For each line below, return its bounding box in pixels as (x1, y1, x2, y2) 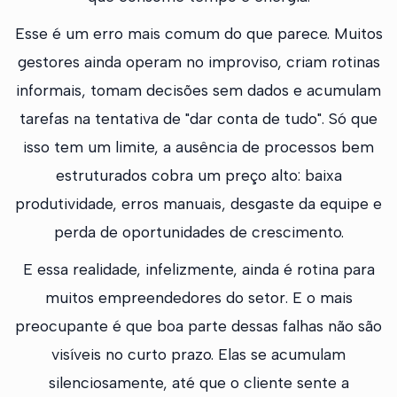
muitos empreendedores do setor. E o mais (44, 288, 353, 307)
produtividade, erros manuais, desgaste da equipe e (15, 194, 382, 214)
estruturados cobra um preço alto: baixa (55, 166, 342, 185)
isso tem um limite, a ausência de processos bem (23, 137, 374, 157)
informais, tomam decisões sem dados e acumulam (16, 81, 381, 100)
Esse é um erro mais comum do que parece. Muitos (14, 24, 383, 43)
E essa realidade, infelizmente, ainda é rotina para (22, 260, 375, 279)
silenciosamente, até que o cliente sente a (48, 373, 349, 393)
